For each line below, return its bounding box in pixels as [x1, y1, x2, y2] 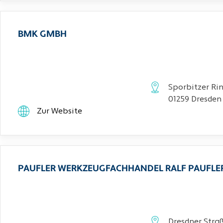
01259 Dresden [168, 96, 222, 104]
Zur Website [37, 108, 82, 115]
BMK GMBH [18, 30, 67, 39]
